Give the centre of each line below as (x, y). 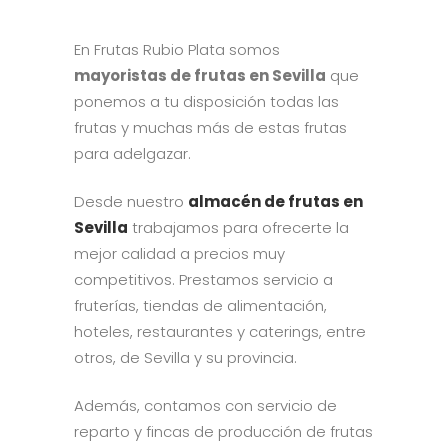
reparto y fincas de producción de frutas (223, 431)
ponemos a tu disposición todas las (206, 101)
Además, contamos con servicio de (205, 405)
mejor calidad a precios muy (179, 253)
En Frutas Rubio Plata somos (177, 49)
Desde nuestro (131, 201)
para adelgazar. (134, 153)
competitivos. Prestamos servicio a (203, 279)
